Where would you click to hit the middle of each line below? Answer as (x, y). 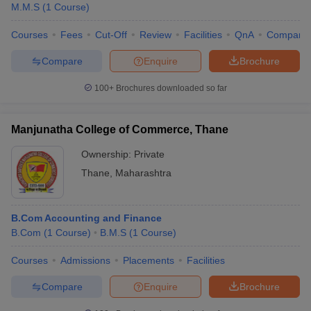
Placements (149, 260)
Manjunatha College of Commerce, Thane (120, 129)
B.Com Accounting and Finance (86, 218)
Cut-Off (111, 35)
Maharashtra (143, 173)
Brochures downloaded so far (170, 88)
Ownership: (108, 154)
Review (155, 35)
